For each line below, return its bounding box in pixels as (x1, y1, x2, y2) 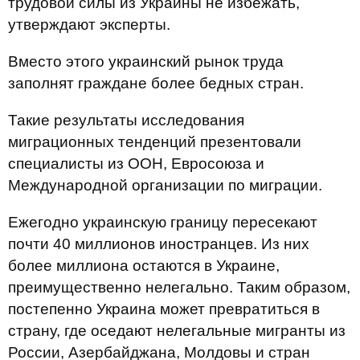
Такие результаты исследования (8, 112, 244, 129)
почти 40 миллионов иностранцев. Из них (8, 235, 309, 252)
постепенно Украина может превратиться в (8, 301, 320, 317)
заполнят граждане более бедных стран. (8, 75, 304, 92)
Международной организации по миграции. (8, 177, 322, 194)
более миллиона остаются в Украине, (8, 257, 280, 274)
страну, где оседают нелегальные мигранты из (8, 322, 346, 339)
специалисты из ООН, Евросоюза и (8, 155, 264, 172)
